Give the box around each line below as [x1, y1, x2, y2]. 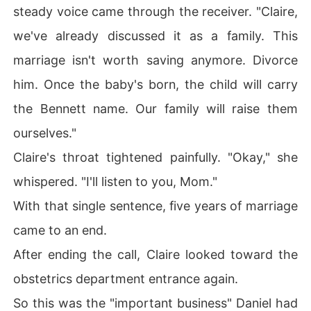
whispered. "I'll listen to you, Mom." [13, 174, 218, 189]
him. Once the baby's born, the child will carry [13, 76, 298, 92]
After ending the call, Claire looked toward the [13, 246, 298, 262]
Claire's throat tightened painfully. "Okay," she [13, 149, 298, 165]
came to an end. [13, 222, 108, 237]
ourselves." [13, 125, 77, 140]
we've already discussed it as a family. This [13, 28, 298, 43]
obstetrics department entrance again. [13, 271, 239, 286]
